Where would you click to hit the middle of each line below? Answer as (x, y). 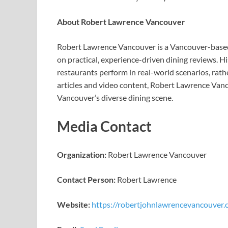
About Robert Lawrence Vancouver (121, 22)
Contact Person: (86, 179)
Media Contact (104, 126)
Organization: (82, 154)
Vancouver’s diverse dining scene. (115, 98)
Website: (74, 204)
